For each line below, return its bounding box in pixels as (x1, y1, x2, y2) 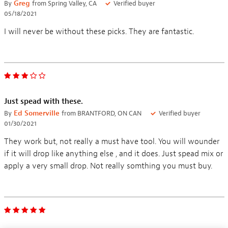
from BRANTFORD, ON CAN (61, 108, 141, 118)
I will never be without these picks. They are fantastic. (4, 26, 194, 37)
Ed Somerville (13, 108, 60, 118)
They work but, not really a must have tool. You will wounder (4, 136, 219, 147)
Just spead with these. (4, 96, 83, 106)
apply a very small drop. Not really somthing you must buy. (4, 160, 212, 171)
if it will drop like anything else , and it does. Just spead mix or (4, 148, 223, 159)
